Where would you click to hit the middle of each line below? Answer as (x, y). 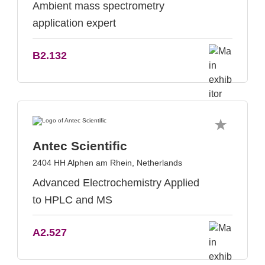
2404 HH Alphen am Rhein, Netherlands (107, 163)
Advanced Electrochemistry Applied (116, 183)
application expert (74, 23)
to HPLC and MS (72, 200)
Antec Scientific (80, 146)
